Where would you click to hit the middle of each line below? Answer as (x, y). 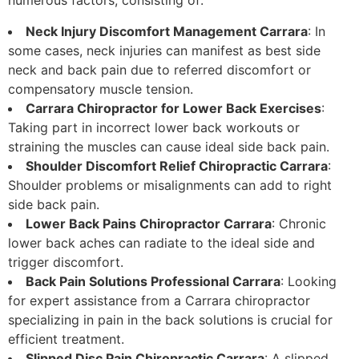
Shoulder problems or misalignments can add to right (170, 185)
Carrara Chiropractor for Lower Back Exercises (173, 108)
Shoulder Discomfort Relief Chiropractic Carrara (177, 165)
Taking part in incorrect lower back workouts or (154, 127)
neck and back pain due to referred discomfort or (159, 69)
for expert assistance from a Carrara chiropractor (159, 300)
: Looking (309, 281)
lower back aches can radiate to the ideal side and (161, 242)
